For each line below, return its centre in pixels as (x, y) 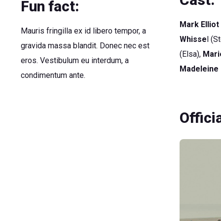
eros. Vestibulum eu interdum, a (74, 61)
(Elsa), (191, 54)
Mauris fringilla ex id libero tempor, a (83, 31)
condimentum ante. (53, 75)
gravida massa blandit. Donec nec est (85, 46)
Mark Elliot (200, 24)
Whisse (193, 39)
